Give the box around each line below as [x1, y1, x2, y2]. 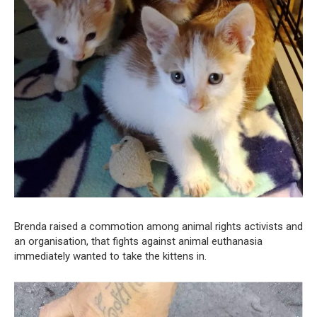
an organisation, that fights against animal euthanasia [14, 235, 263, 248]
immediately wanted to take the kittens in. [14, 250, 207, 263]
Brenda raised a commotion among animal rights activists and [14, 220, 303, 234]
